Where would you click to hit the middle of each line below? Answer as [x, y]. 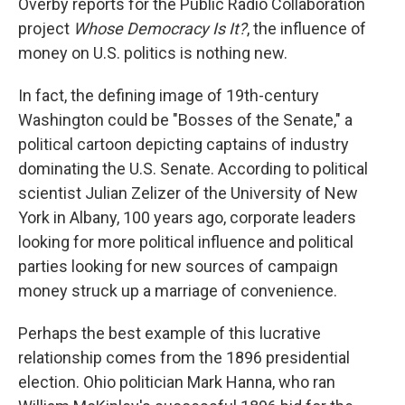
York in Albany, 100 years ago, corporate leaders [187, 217]
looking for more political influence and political [186, 242]
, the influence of [306, 28]
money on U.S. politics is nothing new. [153, 53]
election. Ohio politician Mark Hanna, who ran [177, 382]
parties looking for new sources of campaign [178, 266]
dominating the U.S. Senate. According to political [193, 169]
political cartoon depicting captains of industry [184, 144]
